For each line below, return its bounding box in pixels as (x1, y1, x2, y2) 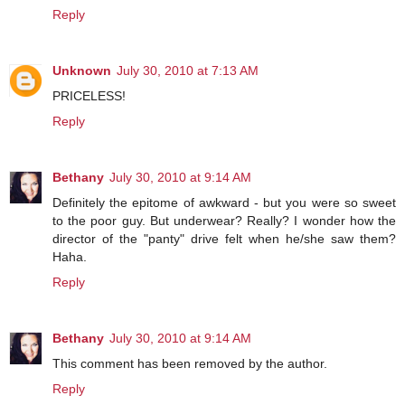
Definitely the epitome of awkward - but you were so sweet (52, 195, 396, 211)
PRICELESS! (52, 89, 126, 104)
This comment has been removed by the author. (52, 356, 327, 372)
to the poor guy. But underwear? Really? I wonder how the (52, 213, 396, 229)
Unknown (52, 63, 111, 79)
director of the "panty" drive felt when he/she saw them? (52, 231, 396, 247)
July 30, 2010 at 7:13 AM (117, 63, 259, 79)
